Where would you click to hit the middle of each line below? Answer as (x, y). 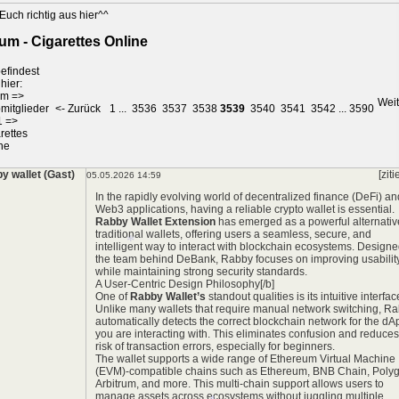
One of (113, 297)
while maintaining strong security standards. (201, 272)
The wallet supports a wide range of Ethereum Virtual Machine (245, 359)
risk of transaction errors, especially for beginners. (215, 346)
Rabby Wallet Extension (155, 222)
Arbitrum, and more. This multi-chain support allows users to (240, 384)
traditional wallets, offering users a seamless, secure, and (233, 234)
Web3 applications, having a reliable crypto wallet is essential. (245, 209)
